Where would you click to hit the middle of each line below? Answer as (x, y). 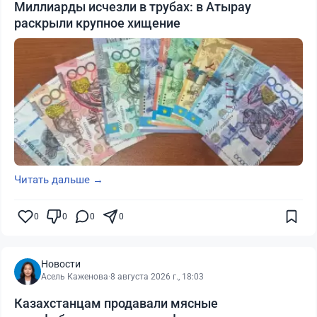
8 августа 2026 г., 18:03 (157, 277)
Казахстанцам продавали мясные (116, 304)
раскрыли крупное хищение (97, 23)
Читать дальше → (59, 180)
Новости (61, 264)
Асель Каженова (75, 277)
